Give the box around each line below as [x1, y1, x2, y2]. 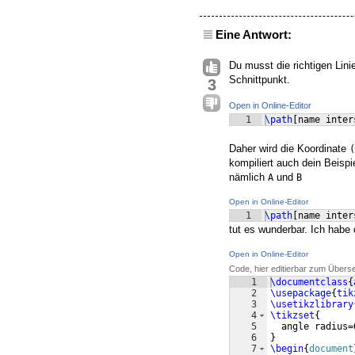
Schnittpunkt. [229, 74, 290, 86]
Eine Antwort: [216, 28, 292, 42]
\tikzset [270, 310, 315, 322]
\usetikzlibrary [270, 299, 353, 311]
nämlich [229, 171, 268, 184]
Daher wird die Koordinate [229, 143, 349, 155]
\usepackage [270, 288, 331, 300]
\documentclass [270, 277, 348, 288]
